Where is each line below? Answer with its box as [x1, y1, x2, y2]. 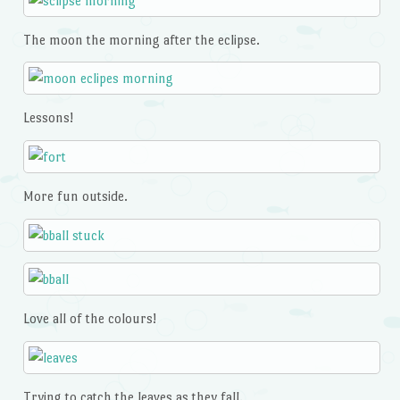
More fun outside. [22, 187, 128, 204]
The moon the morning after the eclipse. [22, 31, 260, 47]
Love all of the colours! [22, 311, 156, 327]
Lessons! [22, 110, 73, 126]
